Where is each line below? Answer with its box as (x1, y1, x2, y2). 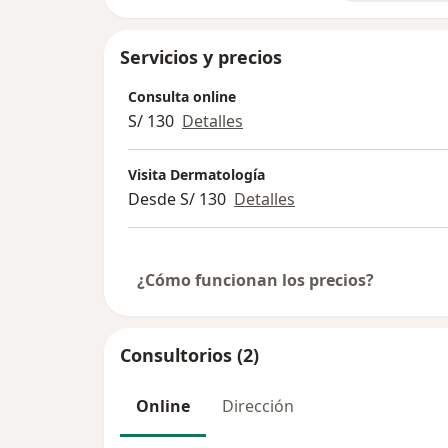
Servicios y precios (120, 44, 282, 69)
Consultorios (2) (120, 342, 259, 367)
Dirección (222, 394, 294, 417)
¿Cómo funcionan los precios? (137, 268, 374, 291)
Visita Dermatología (128, 164, 265, 184)
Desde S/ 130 (128, 187, 226, 210)
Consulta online (128, 86, 236, 106)
